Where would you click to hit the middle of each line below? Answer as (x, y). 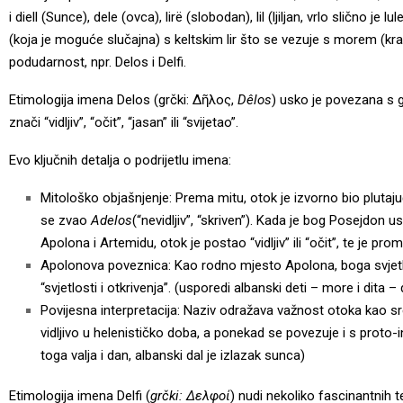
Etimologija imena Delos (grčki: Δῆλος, (123, 99)
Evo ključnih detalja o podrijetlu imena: (120, 160)
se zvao (66, 220)
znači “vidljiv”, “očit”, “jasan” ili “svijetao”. (125, 122)
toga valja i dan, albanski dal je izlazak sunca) (173, 355)
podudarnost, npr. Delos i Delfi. (98, 62)
